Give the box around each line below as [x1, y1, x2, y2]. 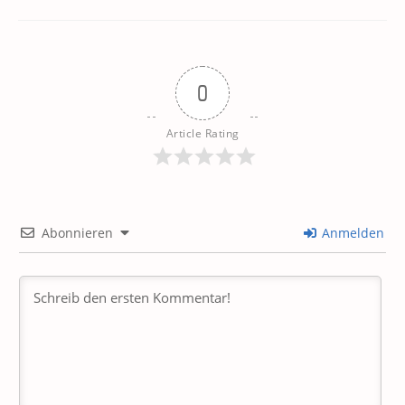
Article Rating [165, 126, 240, 141]
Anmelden [318, 224, 384, 241]
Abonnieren [42, 224, 113, 241]
